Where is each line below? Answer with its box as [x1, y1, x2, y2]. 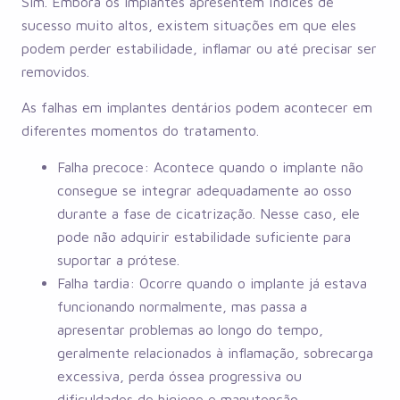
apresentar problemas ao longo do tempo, [57, 321, 323, 337]
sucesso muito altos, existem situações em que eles [21, 16, 356, 33]
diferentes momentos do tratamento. [21, 122, 259, 139]
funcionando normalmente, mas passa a [57, 297, 307, 314]
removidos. [21, 62, 89, 79]
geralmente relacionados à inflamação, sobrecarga [57, 344, 373, 361]
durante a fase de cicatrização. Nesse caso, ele [57, 204, 360, 221]
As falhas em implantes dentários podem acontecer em [21, 99, 372, 116]
